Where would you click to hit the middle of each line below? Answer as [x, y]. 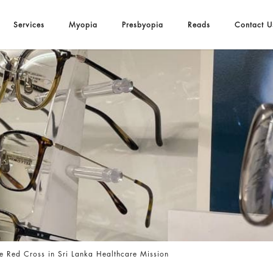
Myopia [83, 25]
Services [29, 25]
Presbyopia [142, 25]
